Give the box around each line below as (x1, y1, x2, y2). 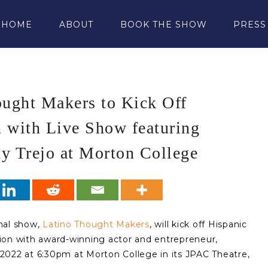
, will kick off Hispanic (149, 219, 247, 230)
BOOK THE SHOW (120, 19, 207, 30)
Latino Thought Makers (42, 219, 150, 230)
